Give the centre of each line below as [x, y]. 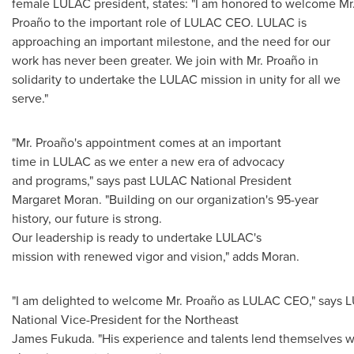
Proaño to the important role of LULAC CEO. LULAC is [159, 22]
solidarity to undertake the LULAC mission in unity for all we [176, 79]
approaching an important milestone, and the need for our [171, 41]
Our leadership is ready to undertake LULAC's [137, 237]
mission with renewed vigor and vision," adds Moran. [156, 256]
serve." [30, 98]
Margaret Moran [55, 199]
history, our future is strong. [87, 218]
